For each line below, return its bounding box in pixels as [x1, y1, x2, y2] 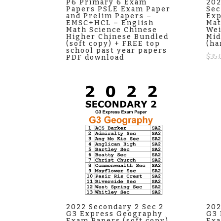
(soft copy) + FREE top [66, 39, 161, 48]
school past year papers [66, 46, 168, 55]
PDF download [66, 53, 125, 62]
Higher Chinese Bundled [66, 33, 169, 41]
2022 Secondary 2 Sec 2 [66, 203, 164, 212]
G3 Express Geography [66, 210, 163, 219]
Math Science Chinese [66, 26, 158, 35]
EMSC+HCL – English [66, 19, 154, 28]
